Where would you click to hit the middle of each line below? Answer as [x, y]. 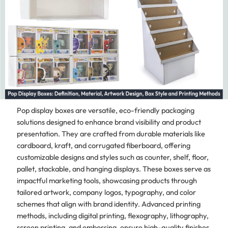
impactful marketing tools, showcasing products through [107, 181]
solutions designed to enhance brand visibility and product [109, 122]
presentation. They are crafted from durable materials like [111, 134]
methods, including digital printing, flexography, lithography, [112, 216]
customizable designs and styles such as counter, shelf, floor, [112, 157]
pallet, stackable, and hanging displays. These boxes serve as [113, 169]
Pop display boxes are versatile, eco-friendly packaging [105, 110]
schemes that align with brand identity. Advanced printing [108, 204]
